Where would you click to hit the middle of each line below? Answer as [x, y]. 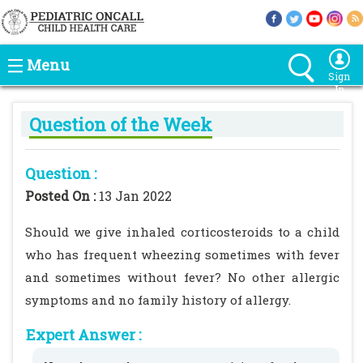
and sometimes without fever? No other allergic [182, 277]
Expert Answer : [83, 335]
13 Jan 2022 [135, 196]
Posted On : [62, 196]
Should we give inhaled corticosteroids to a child [182, 232]
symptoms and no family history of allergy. [158, 300]
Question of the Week [121, 124]
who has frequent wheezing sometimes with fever [182, 254]
